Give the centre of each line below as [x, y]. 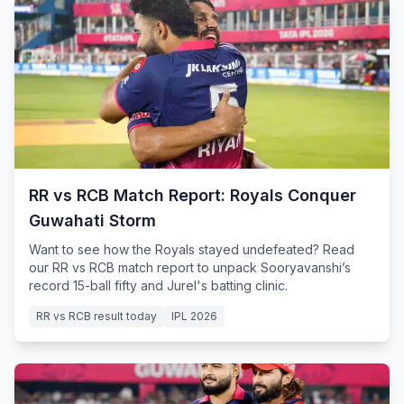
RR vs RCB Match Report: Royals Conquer [193, 195]
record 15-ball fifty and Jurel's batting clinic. [158, 285]
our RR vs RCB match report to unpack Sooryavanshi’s [190, 267]
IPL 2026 [194, 316]
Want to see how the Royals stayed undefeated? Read [192, 249]
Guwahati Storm [92, 220]
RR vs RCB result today [96, 316]
